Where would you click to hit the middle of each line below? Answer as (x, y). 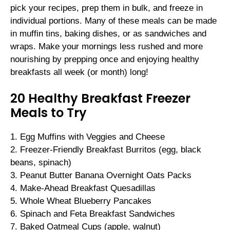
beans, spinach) (41, 163)
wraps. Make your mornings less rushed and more (107, 46)
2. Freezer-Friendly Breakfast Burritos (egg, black (106, 150)
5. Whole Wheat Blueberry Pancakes (81, 201)
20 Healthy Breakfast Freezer (100, 99)
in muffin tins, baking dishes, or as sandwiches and (108, 33)
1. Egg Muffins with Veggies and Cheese (88, 137)
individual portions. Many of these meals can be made (113, 21)
